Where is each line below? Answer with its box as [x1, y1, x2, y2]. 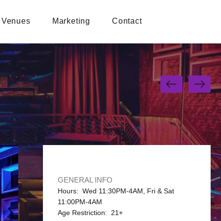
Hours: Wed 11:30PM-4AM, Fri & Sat [57, 187, 174, 195]
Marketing [52, 16, 90, 25]
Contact [111, 16, 142, 25]
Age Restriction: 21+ [57, 209, 123, 217]
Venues [1, 16, 31, 25]
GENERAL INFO [57, 176, 112, 184]
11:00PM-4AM [57, 198, 102, 206]
